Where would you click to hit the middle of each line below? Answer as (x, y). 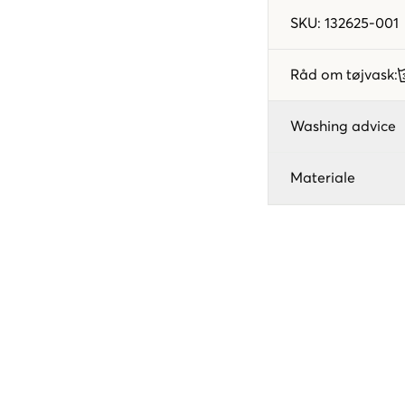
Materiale (323, 178)
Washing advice (343, 126)
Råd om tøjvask (342, 75)
